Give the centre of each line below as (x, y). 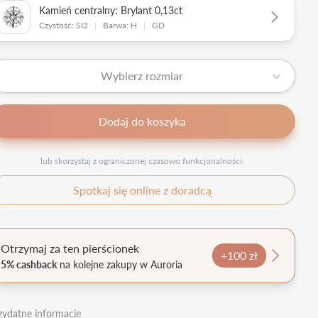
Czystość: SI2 (65, 25)
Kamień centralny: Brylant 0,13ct (111, 10)
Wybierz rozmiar (142, 75)
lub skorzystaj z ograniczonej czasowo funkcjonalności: (142, 160)
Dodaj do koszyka (142, 121)
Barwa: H (120, 25)
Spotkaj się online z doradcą (142, 190)
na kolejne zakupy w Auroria (120, 264)
